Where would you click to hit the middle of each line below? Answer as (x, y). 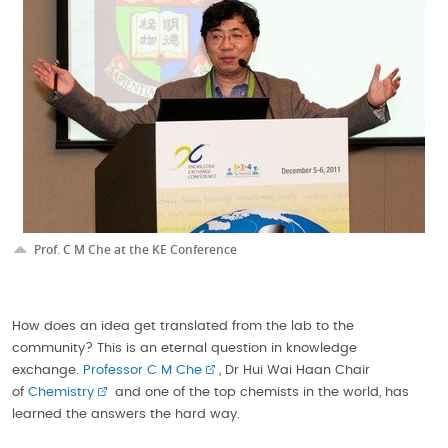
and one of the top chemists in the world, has (260, 393)
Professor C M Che (142, 371)
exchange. (47, 371)
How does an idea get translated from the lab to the (183, 327)
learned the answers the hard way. (126, 415)
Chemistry (61, 393)
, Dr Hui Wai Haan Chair (294, 371)
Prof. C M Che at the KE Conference (135, 250)
